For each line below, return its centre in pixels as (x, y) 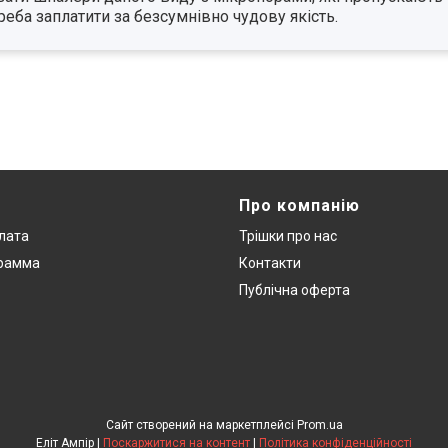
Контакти (270, 263)
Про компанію (299, 206)
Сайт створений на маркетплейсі (201, 425)
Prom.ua (319, 425)
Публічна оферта (294, 290)
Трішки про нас (288, 236)
